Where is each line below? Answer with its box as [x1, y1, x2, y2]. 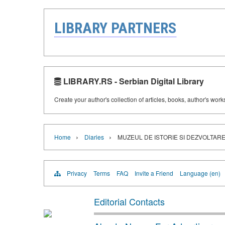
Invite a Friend [135, 168, 173, 177]
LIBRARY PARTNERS [54, 19, 176, 37]
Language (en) [180, 168, 220, 177]
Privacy [67, 168, 87, 177]
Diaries [84, 132, 104, 141]
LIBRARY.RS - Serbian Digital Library [61, 75, 204, 87]
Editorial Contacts [94, 194, 165, 208]
